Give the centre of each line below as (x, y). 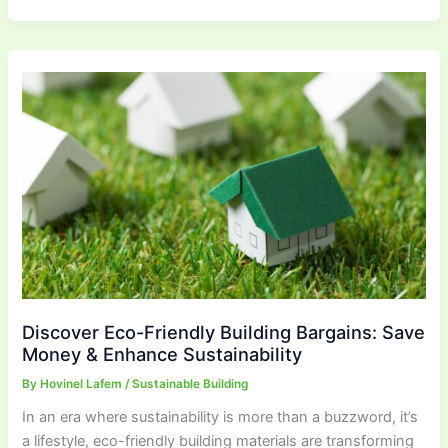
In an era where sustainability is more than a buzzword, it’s (220, 416)
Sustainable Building (190, 383)
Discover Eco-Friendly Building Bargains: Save (224, 331)
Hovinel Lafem (83, 383)
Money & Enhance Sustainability (162, 353)
